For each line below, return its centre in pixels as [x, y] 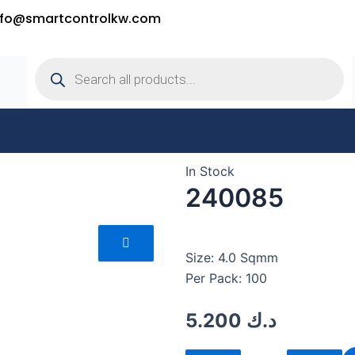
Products [61, 55]
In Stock [210, 171]
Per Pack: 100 [226, 279]
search [53, 68]
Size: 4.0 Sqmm [232, 258]
